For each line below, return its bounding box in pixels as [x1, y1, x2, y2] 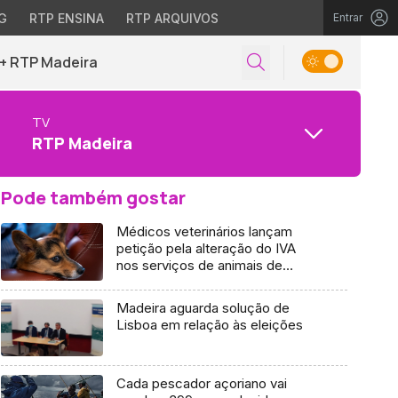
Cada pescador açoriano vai [115, 375, 287, 393]
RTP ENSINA [28, 11, 104, 26]
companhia [115, 274, 183, 291]
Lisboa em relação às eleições [115, 315, 303, 333]
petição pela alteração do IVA [115, 240, 296, 257]
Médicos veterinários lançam [115, 223, 292, 240]
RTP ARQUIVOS [125, 11, 219, 26]
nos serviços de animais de [115, 257, 283, 274]
